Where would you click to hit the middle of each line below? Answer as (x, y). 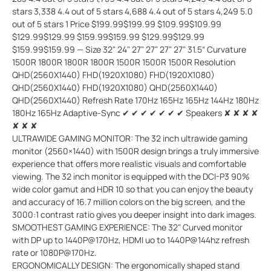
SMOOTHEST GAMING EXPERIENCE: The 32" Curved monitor (127, 227)
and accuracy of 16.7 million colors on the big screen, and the (129, 201)
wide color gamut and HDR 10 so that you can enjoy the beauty (132, 189)
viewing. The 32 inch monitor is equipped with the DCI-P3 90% (131, 176)
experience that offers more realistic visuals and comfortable (129, 163)
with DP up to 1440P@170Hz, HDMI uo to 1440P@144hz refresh (131, 240)
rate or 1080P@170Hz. (54, 252)
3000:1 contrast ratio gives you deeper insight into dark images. (135, 214)
